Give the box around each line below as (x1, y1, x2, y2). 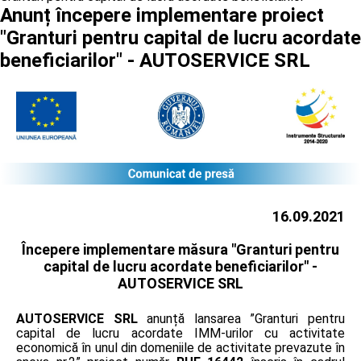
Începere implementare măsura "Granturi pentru (22, 240, 339, 258)
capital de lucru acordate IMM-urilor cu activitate (16, 325, 345, 341)
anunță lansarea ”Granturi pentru (137, 310, 346, 326)
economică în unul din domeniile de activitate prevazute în (16, 339, 345, 355)
